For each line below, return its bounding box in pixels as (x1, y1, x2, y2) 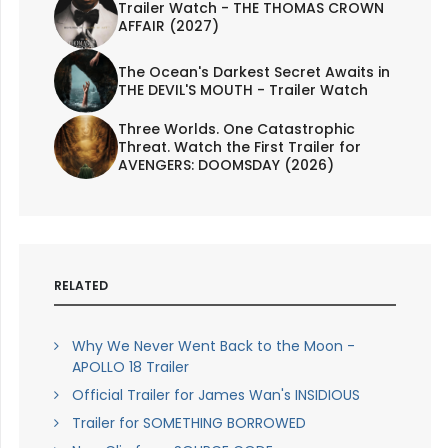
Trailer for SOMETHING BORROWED (71, 412, 306, 433)
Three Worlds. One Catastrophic (117, 119, 355, 140)
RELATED (53, 277, 108, 295)
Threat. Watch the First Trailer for (117, 137, 361, 158)
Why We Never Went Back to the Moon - (71, 335, 355, 356)
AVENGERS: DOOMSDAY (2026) (117, 155, 334, 176)
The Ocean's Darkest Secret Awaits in (117, 62, 390, 83)
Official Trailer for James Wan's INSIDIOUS (71, 384, 360, 405)
